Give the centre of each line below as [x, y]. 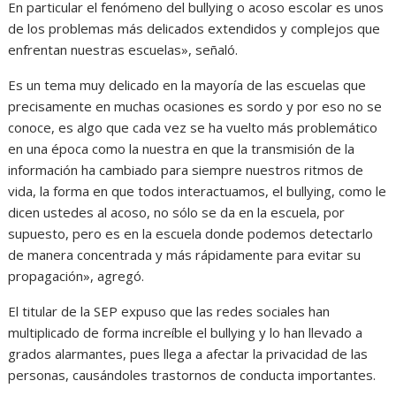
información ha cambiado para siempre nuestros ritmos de [186, 170]
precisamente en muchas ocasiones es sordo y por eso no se [195, 106]
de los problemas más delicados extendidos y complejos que [194, 28]
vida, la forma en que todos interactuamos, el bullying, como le [198, 191]
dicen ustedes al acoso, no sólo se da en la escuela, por [177, 212]
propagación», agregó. [76, 276]
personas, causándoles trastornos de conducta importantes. [192, 375]
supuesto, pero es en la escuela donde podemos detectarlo [191, 233]
